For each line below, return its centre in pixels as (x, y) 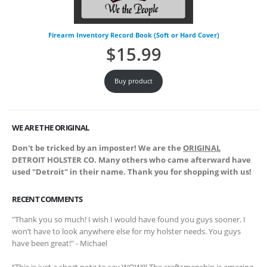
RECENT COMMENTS (47, 199)
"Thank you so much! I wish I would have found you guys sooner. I (129, 220)
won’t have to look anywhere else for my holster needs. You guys (126, 232)
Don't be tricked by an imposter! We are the (97, 148)
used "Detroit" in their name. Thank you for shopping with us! (132, 171)
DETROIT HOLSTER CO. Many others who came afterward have (131, 159)
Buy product (133, 81)
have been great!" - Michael (60, 243)
